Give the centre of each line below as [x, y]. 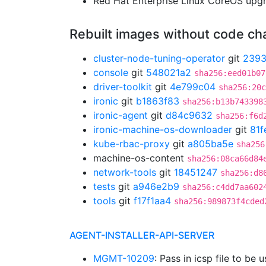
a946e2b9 [156, 186]
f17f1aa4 [152, 201]
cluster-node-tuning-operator [159, 58]
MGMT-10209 [124, 258]
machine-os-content [140, 158]
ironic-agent [121, 115]
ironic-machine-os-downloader [163, 129]
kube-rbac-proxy [132, 144]
